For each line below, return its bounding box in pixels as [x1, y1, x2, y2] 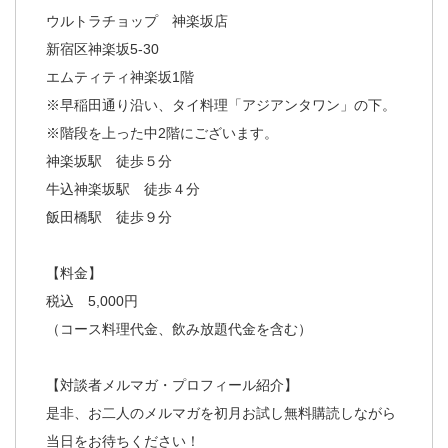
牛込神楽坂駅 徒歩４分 [46, 180, 200, 197]
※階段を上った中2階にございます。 [46, 124, 278, 141]
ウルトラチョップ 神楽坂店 [46, 12, 228, 29]
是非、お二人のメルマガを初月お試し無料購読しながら [46, 404, 396, 421]
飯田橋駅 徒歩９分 [46, 208, 172, 225]
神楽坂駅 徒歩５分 [46, 152, 172, 169]
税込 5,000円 [46, 292, 138, 309]
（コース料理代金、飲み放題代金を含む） [46, 320, 312, 337]
